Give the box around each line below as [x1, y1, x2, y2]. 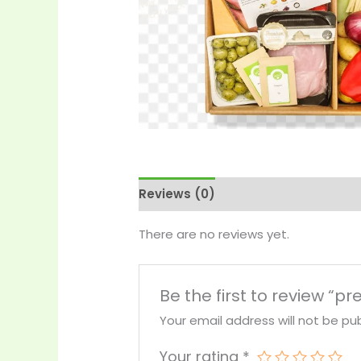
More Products [230, 185, 325, 203]
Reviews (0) [139, 185, 216, 203]
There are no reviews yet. [139, 225, 290, 243]
